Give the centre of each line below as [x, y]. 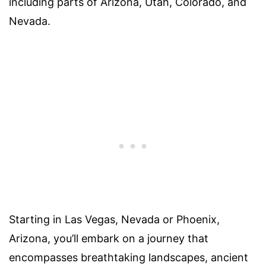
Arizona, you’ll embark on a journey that [109, 239]
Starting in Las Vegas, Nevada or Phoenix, [114, 220]
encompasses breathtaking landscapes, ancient [129, 258]
